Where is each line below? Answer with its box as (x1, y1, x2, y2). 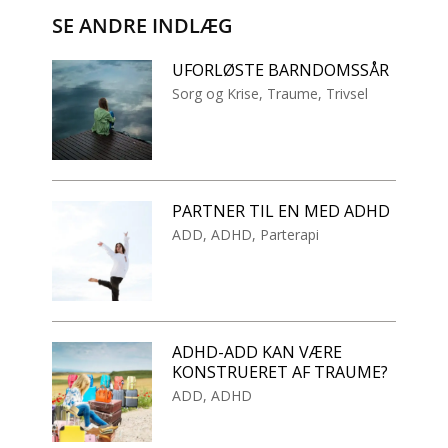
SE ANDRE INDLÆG (52, 12, 234, 40)
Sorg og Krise (172, 84, 260, 104)
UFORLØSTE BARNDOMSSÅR (172, 59, 390, 82)
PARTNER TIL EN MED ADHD (172, 200, 391, 223)
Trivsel (326, 84, 369, 104)
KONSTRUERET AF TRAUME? (172, 361, 389, 384)
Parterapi (260, 225, 320, 245)
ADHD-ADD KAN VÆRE (172, 341, 343, 364)
